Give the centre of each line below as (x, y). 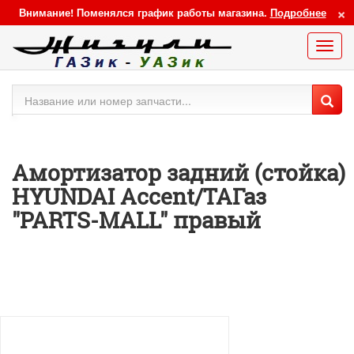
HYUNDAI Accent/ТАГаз (139, 196)
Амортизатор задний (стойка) (179, 173)
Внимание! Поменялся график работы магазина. (144, 12)
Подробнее (298, 12)
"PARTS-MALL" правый (136, 220)
